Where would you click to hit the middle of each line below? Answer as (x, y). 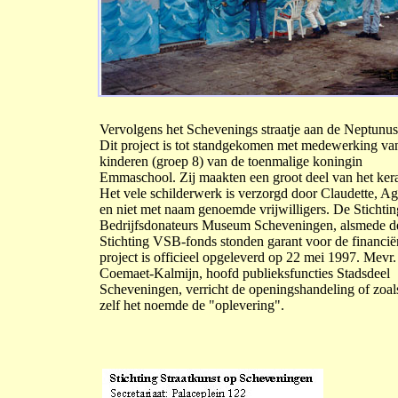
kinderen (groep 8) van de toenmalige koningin (231, 161)
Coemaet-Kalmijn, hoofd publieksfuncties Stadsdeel (245, 273)
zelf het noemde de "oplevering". (192, 305)
